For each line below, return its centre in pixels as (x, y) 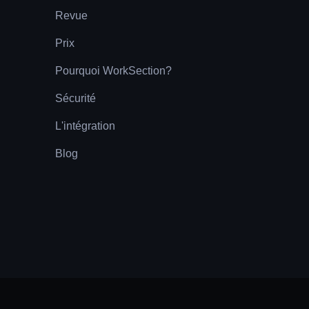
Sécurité (76, 98)
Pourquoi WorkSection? (113, 70)
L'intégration (85, 126)
